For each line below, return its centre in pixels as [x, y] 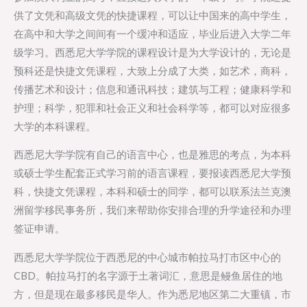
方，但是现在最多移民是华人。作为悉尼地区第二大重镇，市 [152, 295]
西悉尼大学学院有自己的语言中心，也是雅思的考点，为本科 [152, 155]
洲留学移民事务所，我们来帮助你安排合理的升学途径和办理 [152, 210]
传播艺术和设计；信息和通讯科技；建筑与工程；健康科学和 [152, 89]
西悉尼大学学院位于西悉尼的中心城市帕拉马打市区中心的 [147, 258]
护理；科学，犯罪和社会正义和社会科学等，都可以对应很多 [152, 108]
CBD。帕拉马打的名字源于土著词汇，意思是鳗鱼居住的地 [148, 276]
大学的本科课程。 [55, 126]
